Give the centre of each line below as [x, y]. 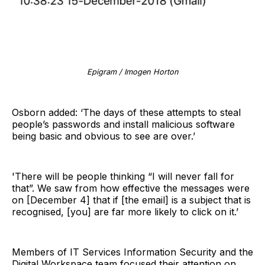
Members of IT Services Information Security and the [132, 252]
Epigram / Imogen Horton [132, 72]
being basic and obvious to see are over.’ [104, 136]
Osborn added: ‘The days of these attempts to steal [126, 112]
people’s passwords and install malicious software [123, 124]
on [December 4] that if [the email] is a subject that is [131, 200]
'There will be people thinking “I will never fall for [123, 176]
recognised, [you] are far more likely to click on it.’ [125, 211]
